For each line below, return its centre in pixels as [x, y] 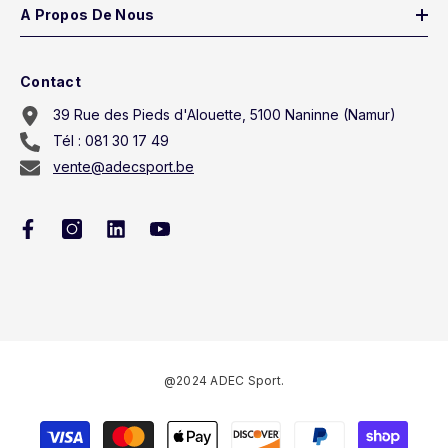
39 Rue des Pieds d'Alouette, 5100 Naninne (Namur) [224, 114]
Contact [50, 81]
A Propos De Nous [87, 14]
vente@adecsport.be [123, 166]
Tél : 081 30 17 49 [111, 140]
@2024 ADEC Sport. [224, 380]
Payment [251, 427]
